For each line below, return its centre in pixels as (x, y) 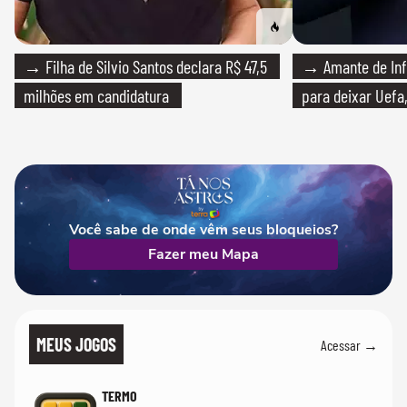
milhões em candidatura (96, 95)
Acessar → (349, 344)
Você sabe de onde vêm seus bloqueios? (203, 230)
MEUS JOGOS (76, 344)
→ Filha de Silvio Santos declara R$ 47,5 (145, 66)
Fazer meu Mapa (203, 254)
